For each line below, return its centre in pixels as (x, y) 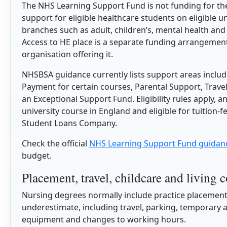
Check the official (55, 144)
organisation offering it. (67, 54)
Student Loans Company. (69, 123)
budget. (36, 156)
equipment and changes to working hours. (104, 220)
